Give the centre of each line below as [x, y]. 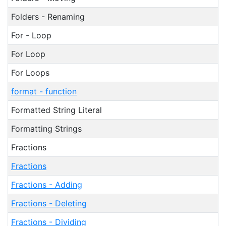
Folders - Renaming [48, 17]
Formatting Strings [46, 129]
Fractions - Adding [47, 185]
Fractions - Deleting [49, 203]
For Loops [30, 73]
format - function [44, 91]
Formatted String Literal [56, 110]
